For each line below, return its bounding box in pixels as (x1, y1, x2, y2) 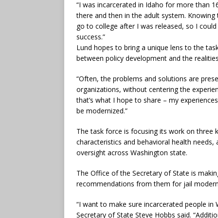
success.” (76, 32, 105, 41)
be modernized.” (76, 106, 127, 115)
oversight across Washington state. (76, 147, 187, 157)
